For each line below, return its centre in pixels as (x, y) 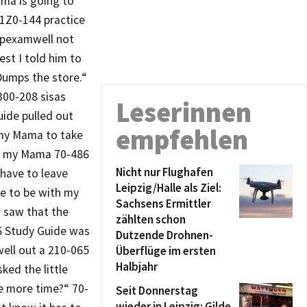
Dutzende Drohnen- (164, 235)
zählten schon (151, 219)
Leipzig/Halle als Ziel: (169, 188)
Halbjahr (137, 267)
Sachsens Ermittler (163, 204)
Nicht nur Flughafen (164, 172)
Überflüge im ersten (166, 251)
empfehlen (182, 140)
